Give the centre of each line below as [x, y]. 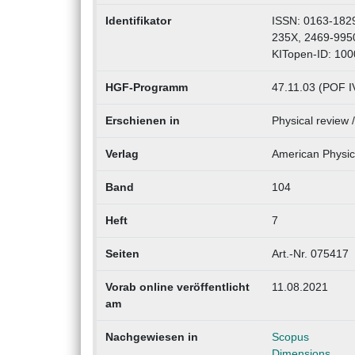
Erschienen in [142, 121]
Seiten [122, 254]
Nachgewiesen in [151, 337]
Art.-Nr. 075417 [310, 254]
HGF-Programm [146, 88]
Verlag [122, 154]
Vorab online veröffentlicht [177, 287]
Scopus [290, 337]
